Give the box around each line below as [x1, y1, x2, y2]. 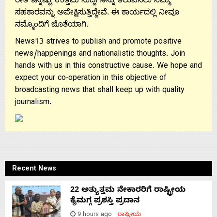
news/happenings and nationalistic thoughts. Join [15, 49, 185, 60]
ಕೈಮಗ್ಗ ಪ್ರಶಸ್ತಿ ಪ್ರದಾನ [70, 196, 139, 207]
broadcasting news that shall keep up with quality [15, 85, 185, 96]
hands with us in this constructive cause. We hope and [15, 61, 202, 72]
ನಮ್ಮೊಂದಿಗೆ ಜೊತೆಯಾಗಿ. [15, 20, 88, 31]
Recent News [12, 164, 56, 174]
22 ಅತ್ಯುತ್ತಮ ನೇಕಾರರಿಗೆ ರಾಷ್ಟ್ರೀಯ [70, 185, 186, 196]
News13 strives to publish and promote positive [15, 37, 182, 48]
